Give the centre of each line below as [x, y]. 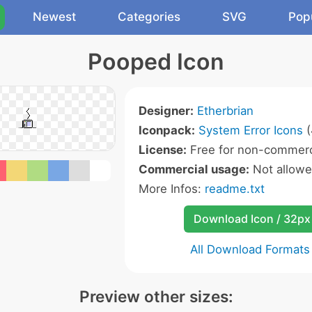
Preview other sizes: [156, 296]
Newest [54, 17]
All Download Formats [250, 249]
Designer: [166, 111]
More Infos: [171, 189]
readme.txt [234, 189]
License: [162, 150]
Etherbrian [225, 111]
